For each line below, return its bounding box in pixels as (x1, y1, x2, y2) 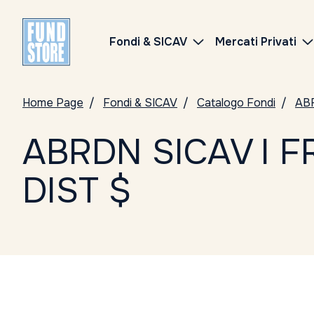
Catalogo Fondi (197, 95, 275, 110)
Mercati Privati (215, 34, 296, 49)
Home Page (22, 95, 83, 110)
